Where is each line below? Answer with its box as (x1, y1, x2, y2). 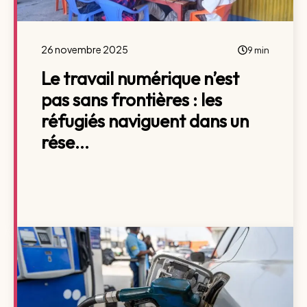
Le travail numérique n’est (41, 67, 239, 90)
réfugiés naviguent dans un (41, 110, 249, 132)
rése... (41, 131, 89, 153)
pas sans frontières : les (41, 88, 222, 111)
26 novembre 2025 (41, 43, 128, 56)
